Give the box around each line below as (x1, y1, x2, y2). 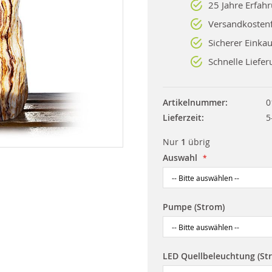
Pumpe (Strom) (162, 201, 225, 212)
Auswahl (162, 152, 197, 163)
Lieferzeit (162, 112, 202, 123)
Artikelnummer (162, 97, 225, 108)
